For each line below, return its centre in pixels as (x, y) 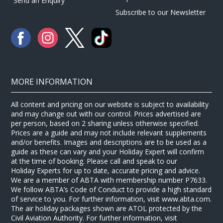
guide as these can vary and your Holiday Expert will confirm (108, 151)
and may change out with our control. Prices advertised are (106, 113)
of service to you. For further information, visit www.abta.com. (111, 199)
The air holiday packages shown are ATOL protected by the (107, 208)
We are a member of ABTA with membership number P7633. (109, 180)
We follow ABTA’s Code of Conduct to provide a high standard (111, 189)
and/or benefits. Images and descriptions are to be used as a (109, 142)
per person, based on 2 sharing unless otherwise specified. (105, 123)
